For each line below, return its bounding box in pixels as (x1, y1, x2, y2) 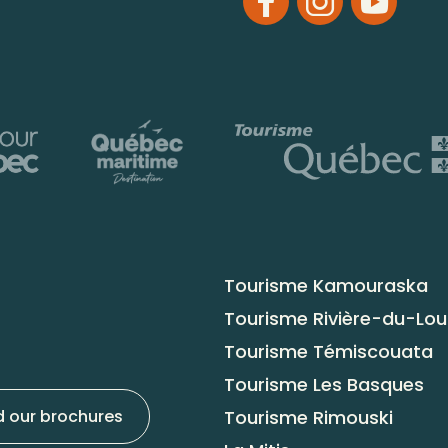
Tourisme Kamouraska (224, 272, 428, 298)
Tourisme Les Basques (224, 371, 424, 397)
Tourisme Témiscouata (224, 338, 433, 364)
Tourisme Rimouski (224, 404, 393, 430)
